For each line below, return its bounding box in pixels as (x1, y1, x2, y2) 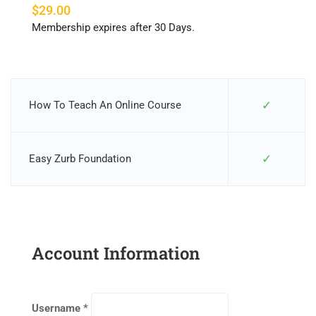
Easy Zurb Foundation (29, 152, 131, 165)
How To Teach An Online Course (29, 99, 181, 111)
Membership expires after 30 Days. (32, 21, 195, 34)
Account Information (32, 242, 200, 265)
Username (32, 302, 80, 315)
